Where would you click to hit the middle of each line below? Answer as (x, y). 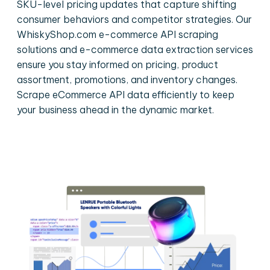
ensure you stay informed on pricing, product (118, 64)
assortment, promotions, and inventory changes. (127, 80)
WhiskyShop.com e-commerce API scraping (118, 34)
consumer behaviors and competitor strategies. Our (134, 19)
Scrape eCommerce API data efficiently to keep (126, 95)
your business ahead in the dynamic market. (115, 110)
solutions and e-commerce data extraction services (135, 49)
